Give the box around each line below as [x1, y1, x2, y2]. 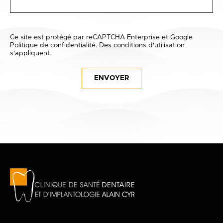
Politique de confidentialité [10, 41, 96, 49]
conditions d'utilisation [113, 41, 185, 49]
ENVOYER [94, 74, 129, 82]
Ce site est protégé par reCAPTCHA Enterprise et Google [10, 33, 193, 41]
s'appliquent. [10, 49, 51, 57]
